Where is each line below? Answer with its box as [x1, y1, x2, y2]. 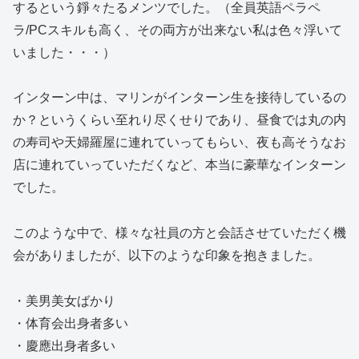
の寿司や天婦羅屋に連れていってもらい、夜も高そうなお [13, 135, 346, 150]
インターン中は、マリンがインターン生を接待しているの [13, 91, 346, 105]
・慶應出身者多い [13, 338, 115, 353]
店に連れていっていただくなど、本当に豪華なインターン [13, 158, 346, 172]
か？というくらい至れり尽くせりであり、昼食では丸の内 [13, 113, 346, 127]
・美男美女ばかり [13, 293, 115, 308]
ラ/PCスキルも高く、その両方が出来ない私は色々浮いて [13, 22, 342, 37]
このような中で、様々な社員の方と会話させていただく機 [13, 226, 346, 240]
